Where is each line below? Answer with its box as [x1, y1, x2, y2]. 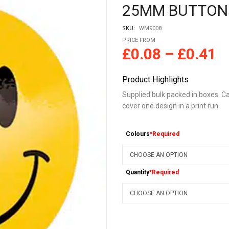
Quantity [126, 169, 150, 176]
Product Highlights [122, 75, 189, 84]
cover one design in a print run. [122, 102, 220, 110]
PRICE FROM [122, 37, 155, 43]
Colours [126, 130, 150, 138]
